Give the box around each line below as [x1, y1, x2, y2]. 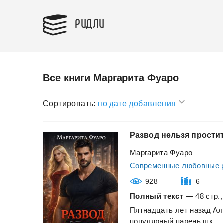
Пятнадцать [130, 205, 173, 214]
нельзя [161, 130, 190, 139]
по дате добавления [98, 99, 178, 108]
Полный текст [130, 191, 184, 200]
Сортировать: [43, 99, 96, 108]
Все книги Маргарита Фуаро [43, 72, 179, 83]
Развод [130, 130, 159, 139]
